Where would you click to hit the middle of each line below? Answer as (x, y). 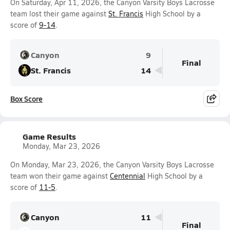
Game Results (49, 136)
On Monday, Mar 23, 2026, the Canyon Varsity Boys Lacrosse (112, 165)
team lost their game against (59, 14)
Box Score (26, 99)
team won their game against (60, 176)
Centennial (128, 176)
